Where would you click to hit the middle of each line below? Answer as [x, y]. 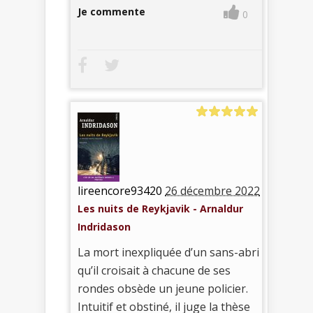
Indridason [104, 227]
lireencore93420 [120, 191]
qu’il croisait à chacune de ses [154, 271]
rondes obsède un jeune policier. [163, 289]
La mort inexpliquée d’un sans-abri [168, 253]
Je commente [111, 12]
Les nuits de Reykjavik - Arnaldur [160, 209]
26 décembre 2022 [212, 191]
